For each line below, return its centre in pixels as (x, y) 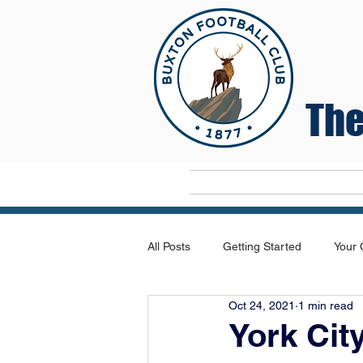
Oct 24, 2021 (262, 305)
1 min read (326, 305)
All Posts (169, 246)
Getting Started (262, 246)
